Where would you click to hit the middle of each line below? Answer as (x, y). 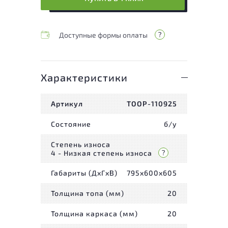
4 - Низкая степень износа (102, 153)
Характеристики (84, 77)
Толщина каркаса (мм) (94, 214)
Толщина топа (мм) (88, 193)
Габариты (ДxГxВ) (84, 173)
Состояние (71, 124)
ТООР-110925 (152, 104)
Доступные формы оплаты (103, 35)
